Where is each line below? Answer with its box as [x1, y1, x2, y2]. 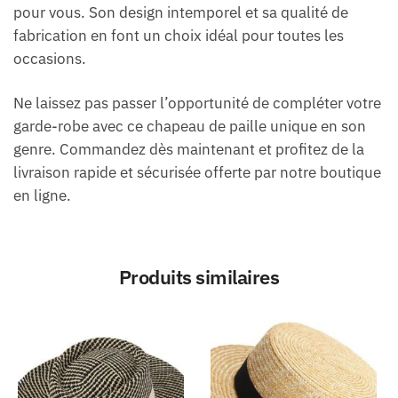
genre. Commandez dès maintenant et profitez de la [13, 139, 364, 160]
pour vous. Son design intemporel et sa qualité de [13, 2, 348, 22]
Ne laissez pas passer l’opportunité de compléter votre [13, 93, 381, 114]
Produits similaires [118, 264, 280, 291]
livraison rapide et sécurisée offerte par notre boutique [13, 163, 381, 183]
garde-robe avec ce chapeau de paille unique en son [13, 116, 366, 137]
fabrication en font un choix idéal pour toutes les [13, 25, 344, 45]
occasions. [13, 48, 86, 68]
